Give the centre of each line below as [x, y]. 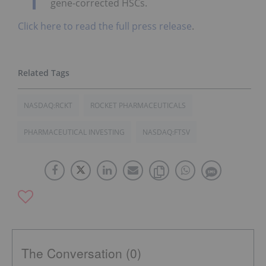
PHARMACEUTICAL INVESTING [74, 132]
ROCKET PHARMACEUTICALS [138, 106]
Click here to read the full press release [105, 26]
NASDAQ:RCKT [48, 106]
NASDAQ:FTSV [166, 132]
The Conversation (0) [81, 253]
